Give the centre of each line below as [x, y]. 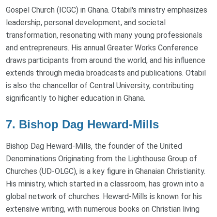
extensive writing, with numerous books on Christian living [103, 209]
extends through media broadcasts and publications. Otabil [106, 73]
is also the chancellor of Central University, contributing [100, 86]
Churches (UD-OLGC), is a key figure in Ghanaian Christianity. [106, 171]
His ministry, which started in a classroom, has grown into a [105, 184]
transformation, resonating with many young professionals [104, 35]
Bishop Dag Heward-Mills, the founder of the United [94, 146]
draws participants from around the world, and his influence [106, 61]
